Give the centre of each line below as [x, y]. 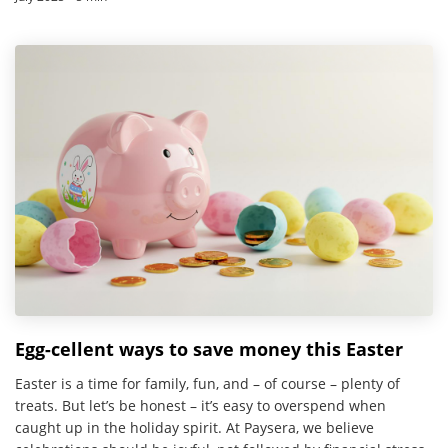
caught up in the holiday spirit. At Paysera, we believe [194, 427]
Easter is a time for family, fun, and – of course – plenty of [207, 383]
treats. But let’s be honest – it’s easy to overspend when [200, 405]
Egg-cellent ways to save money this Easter [209, 348]
